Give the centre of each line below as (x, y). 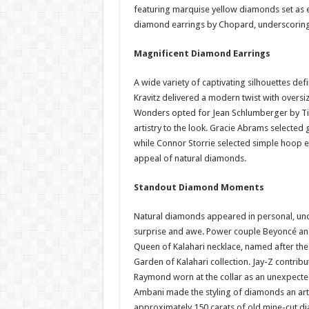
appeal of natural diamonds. (190, 158)
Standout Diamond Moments (199, 187)
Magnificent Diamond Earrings (202, 53)
